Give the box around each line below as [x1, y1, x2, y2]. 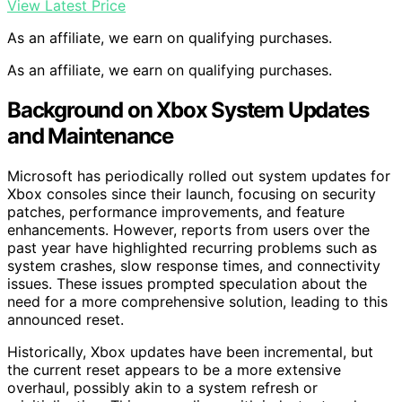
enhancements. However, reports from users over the [7, 221, 370, 240]
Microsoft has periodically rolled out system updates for [7, 167, 390, 186]
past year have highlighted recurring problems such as [7, 239, 377, 258]
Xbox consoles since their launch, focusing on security [7, 185, 376, 204]
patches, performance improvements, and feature [7, 203, 345, 222]
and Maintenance [7, 123, 174, 150]
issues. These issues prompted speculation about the [7, 275, 367, 293]
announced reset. [7, 310, 124, 329]
